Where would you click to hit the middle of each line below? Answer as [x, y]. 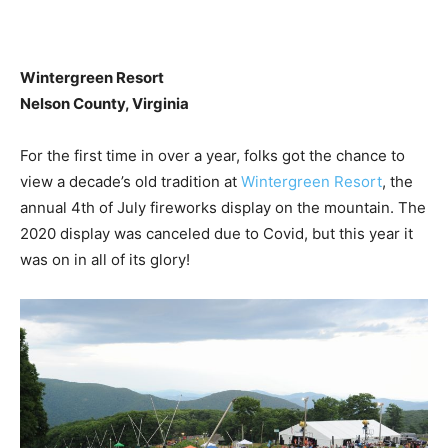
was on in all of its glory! [105, 259]
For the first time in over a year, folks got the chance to [212, 155]
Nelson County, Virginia [104, 103]
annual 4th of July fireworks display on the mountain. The [223, 207]
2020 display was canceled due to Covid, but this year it [216, 233]
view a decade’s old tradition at [130, 181]
